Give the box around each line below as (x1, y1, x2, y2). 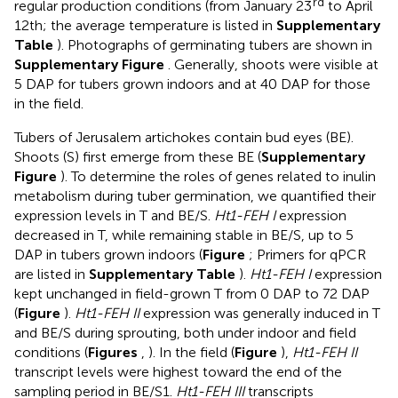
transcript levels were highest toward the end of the (14, 362, 342, 380)
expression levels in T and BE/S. (14, 206, 214, 224)
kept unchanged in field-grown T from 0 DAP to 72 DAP (14, 284, 370, 302)
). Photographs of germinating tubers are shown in (57, 36, 372, 53)
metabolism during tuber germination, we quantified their (14, 187, 376, 204)
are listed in (14, 265, 89, 283)
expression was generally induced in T (139, 304, 380, 322)
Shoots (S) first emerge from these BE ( (14, 147, 261, 165)
